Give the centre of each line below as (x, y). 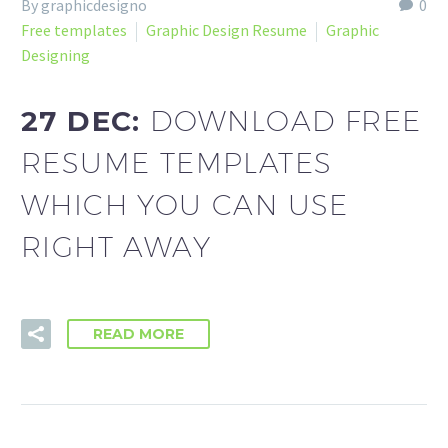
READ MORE (138, 334)
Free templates (74, 30)
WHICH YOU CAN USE (185, 204)
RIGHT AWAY (116, 246)
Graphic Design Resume (226, 30)
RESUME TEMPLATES (177, 162)
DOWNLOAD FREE (286, 120)
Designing (55, 55)
